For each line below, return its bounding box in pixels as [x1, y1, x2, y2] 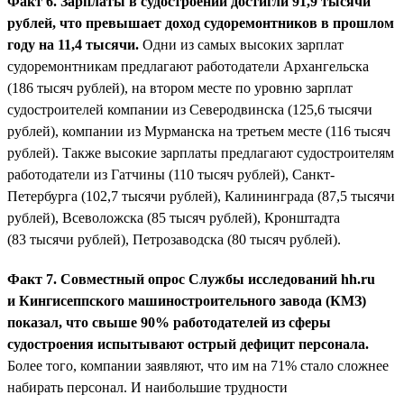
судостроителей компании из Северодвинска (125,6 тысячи [7, 101, 372, 117]
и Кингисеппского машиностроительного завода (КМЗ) [7, 292, 366, 308]
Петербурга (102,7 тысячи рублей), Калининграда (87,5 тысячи [7, 188, 395, 204]
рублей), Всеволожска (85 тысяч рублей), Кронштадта [7, 209, 340, 225]
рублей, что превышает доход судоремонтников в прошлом [7, 14, 394, 31]
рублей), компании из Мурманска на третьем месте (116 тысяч [7, 123, 390, 139]
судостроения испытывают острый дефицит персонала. [7, 335, 369, 352]
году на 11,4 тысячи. [7, 36, 139, 52]
